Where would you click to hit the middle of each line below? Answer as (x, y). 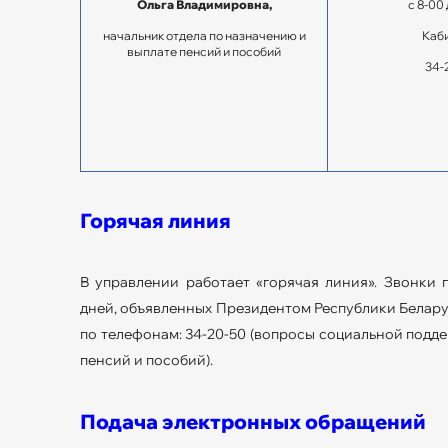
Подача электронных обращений (253, 421)
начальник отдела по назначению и (204, 35)
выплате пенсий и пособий (204, 51)
